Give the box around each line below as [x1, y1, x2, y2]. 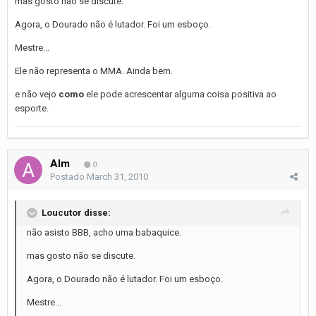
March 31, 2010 [87, 171, 148, 182]
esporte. [15, 102, 49, 114]
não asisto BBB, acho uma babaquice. [27, 226, 181, 238]
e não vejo [15, 88, 59, 99]
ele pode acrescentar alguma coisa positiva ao [84, 88, 276, 99]
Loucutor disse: [42, 207, 111, 218]
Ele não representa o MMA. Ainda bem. [15, 65, 173, 76]
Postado [50, 171, 87, 182]
